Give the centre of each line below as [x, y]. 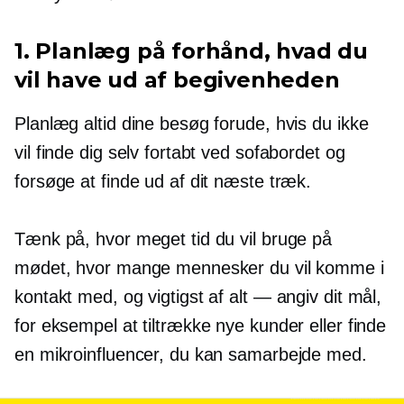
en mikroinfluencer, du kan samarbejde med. [191, 354]
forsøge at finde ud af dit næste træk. [163, 181]
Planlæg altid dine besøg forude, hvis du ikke [192, 124]
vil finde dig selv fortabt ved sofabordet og [180, 152]
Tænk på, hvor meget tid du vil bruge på [174, 239]
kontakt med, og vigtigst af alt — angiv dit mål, [198, 297]
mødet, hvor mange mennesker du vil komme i [199, 268]
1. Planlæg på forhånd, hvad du [191, 51]
